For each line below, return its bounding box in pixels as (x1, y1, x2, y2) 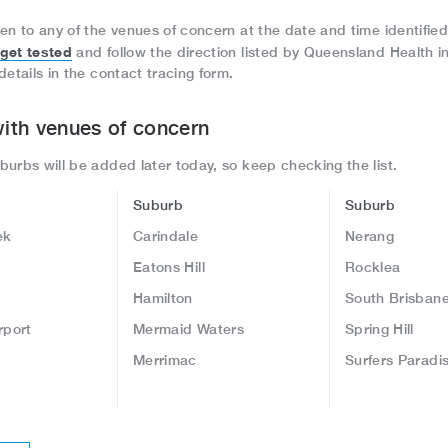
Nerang (345, 228, 395, 244)
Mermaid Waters (133, 321, 244, 337)
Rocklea (345, 259, 401, 275)
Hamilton (133, 290, 193, 306)
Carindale (133, 228, 199, 244)
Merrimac (133, 352, 197, 368)
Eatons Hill (133, 259, 210, 275)
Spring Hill (345, 321, 414, 337)
